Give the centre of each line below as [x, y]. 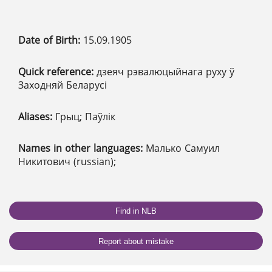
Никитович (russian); [67, 162]
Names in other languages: [82, 148]
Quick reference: [57, 72]
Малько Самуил [183, 148]
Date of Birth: [51, 40]
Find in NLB [136, 211]
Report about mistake [136, 241]
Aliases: [37, 117]
